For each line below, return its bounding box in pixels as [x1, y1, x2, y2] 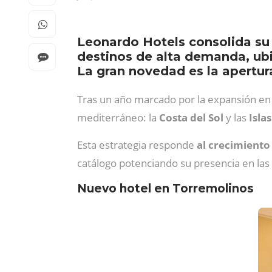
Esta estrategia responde [77, 138, 197, 152]
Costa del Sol [157, 110, 223, 124]
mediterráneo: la [77, 110, 157, 124]
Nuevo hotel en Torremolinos [77, 182, 254, 195]
